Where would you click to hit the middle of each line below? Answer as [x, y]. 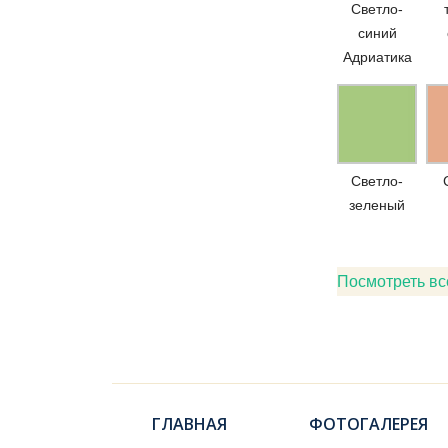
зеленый [377, 205]
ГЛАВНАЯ [189, 424]
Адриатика [377, 57]
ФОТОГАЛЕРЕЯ [368, 424]
